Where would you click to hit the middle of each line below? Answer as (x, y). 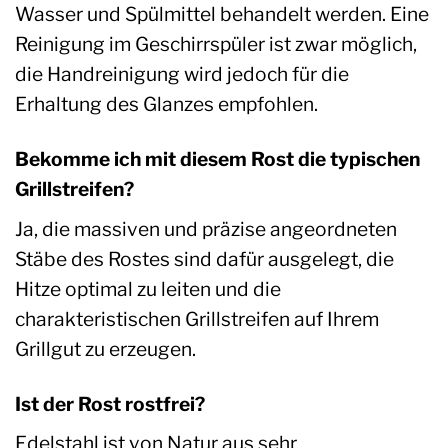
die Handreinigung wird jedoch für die (182, 74)
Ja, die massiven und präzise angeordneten (206, 228)
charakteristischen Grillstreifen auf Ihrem (197, 318)
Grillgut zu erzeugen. (105, 348)
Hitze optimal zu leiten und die (148, 288)
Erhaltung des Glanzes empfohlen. (166, 104)
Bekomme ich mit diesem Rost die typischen (217, 159)
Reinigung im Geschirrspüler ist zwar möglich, (216, 44)
